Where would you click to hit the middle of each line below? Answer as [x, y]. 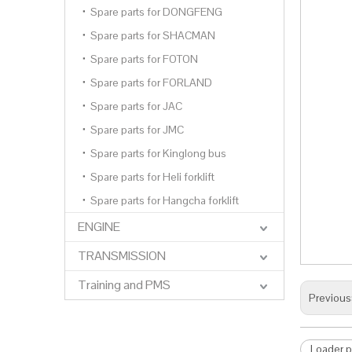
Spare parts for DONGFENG [156, 12]
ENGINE [99, 227]
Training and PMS [124, 285]
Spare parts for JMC [137, 130]
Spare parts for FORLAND [151, 82]
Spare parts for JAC [136, 106]
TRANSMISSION [122, 256]
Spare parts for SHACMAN [153, 35]
